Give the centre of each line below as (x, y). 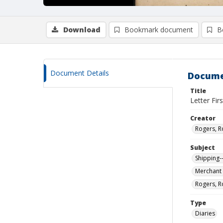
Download (82, 30)
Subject (203, 148)
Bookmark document (159, 30)
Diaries (205, 213)
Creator (203, 118)
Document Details (80, 73)
